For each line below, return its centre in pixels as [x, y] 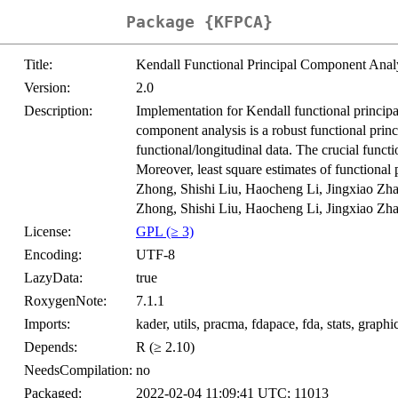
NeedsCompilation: [78, 370]
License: [48, 232]
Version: [47, 88]
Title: [38, 65]
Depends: [51, 347]
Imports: [47, 324]
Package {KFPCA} [199, 22]
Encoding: [53, 255]
